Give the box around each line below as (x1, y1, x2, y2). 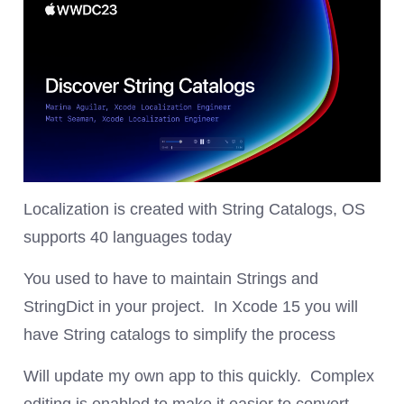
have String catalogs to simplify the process (23, 325, 335, 344)
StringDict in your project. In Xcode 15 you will (23, 297, 358, 316)
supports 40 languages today (23, 227, 232, 246)
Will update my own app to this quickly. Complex (23, 367, 374, 386)
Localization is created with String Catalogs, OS (23, 199, 365, 218)
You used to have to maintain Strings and (23, 269, 318, 288)
